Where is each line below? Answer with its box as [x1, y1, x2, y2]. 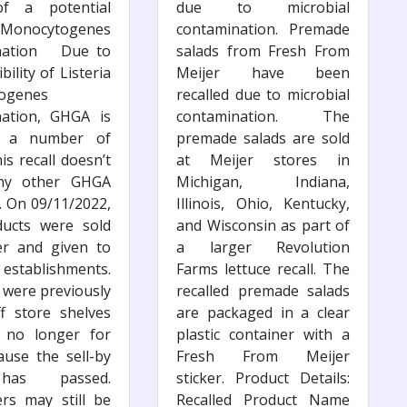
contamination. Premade [176, 18, 350, 39]
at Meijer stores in [176, 149, 350, 170]
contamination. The [176, 105, 350, 126]
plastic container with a [176, 323, 350, 344]
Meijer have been [176, 62, 350, 83]
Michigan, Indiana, [176, 171, 350, 192]
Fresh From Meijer [176, 345, 350, 366]
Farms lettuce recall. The [176, 258, 350, 279]
